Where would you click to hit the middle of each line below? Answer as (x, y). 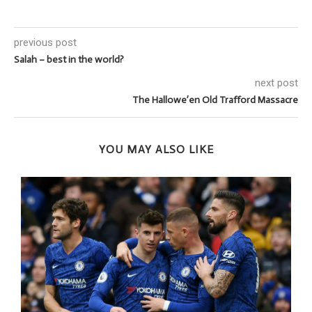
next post (276, 83)
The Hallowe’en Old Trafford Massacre (215, 100)
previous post (45, 42)
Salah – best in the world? (69, 59)
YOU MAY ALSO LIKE (156, 149)
